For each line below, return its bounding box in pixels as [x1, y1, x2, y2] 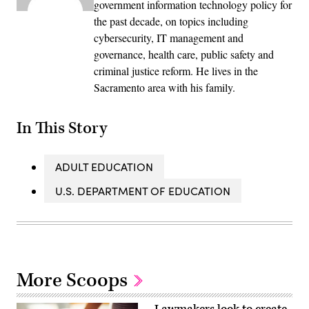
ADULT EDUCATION [55, 159, 153, 174]
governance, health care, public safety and [94, 47, 274, 62]
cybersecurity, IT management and [94, 30, 243, 46]
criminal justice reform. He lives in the [94, 63, 258, 79]
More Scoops [17, 267, 132, 293]
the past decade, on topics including [94, 14, 248, 29]
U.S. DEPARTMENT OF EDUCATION [55, 183, 230, 198]
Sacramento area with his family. [94, 80, 235, 95]
